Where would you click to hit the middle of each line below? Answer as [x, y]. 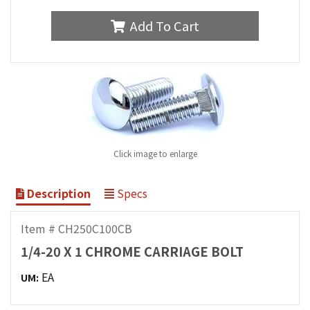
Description [57, 193]
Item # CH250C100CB [77, 228]
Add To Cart [164, 26]
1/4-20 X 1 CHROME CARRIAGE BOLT [133, 252]
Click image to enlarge [155, 153]
